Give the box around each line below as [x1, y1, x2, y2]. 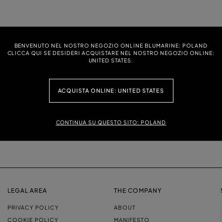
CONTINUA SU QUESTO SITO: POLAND [55, 119, 166, 126]
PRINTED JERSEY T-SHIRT [115, 31, 186, 38]
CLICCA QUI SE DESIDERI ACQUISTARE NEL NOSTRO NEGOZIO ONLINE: [7, 49, 215, 56]
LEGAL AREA [7, 186, 47, 194]
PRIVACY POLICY [7, 204, 59, 211]
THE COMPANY [113, 186, 162, 194]
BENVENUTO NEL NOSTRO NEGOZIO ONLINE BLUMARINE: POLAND [14, 42, 208, 49]
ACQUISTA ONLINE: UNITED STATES [57, 87, 165, 94]
